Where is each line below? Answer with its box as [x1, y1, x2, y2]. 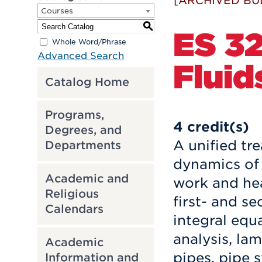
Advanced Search [37, 50, 124, 61]
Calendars [44, 202, 104, 216]
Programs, [44, 108, 104, 122]
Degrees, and [44, 123, 122, 137]
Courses [41, 6, 73, 15]
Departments [44, 139, 121, 153]
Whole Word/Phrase [52, 37, 126, 46]
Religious [44, 187, 99, 201]
